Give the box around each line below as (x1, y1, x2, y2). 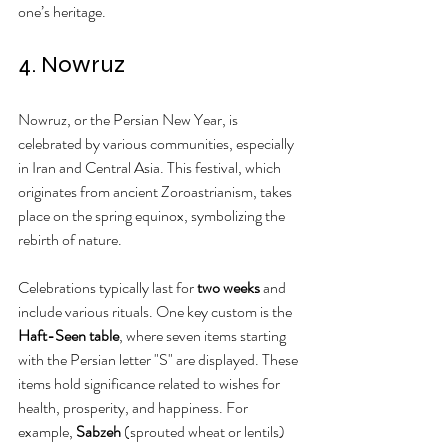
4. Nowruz (18, 49, 125, 79)
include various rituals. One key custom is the (18, 299, 295, 323)
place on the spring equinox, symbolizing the (18, 203, 288, 227)
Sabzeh (76, 419, 121, 443)
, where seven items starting (119, 323, 289, 347)
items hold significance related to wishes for (18, 371, 283, 395)
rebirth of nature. (18, 227, 122, 251)
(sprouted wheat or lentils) (121, 419, 288, 443)
